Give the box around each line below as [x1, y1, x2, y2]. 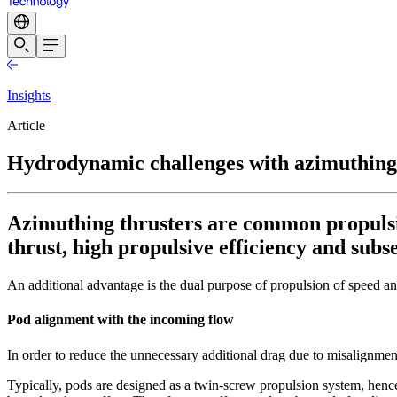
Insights [7, 87, 51, 103]
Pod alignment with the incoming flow [7, 312, 234, 328]
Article [7, 117, 45, 133]
